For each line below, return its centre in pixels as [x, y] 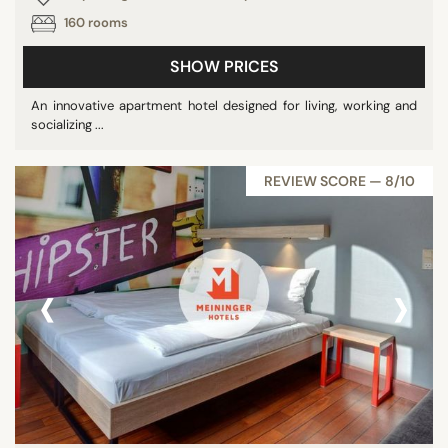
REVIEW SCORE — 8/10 [339, 181]
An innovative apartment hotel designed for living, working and [224, 105]
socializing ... [67, 124]
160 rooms [94, 23]
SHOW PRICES [224, 66]
